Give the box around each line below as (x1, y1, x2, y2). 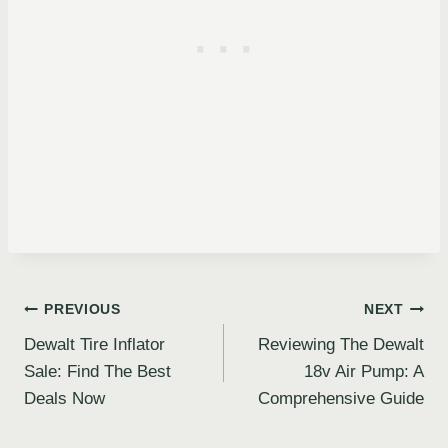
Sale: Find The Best (24, 361, 171, 381)
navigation (23, 341, 150, 373)
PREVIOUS (44, 302, 121, 318)
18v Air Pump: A (304, 361, 424, 381)
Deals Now (24, 388, 105, 408)
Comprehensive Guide (258, 388, 424, 408)
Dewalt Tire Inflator (24, 334, 165, 354)
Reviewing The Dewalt (258, 334, 424, 354)
